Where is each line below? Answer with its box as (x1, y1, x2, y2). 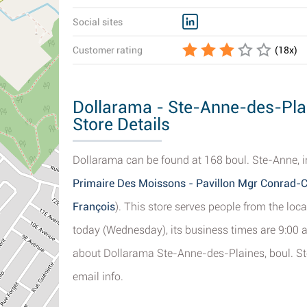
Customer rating (73, 45, 143, 56)
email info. (73, 270, 123, 283)
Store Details (73, 114, 170, 134)
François (73, 200, 115, 213)
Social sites (73, 16, 123, 27)
